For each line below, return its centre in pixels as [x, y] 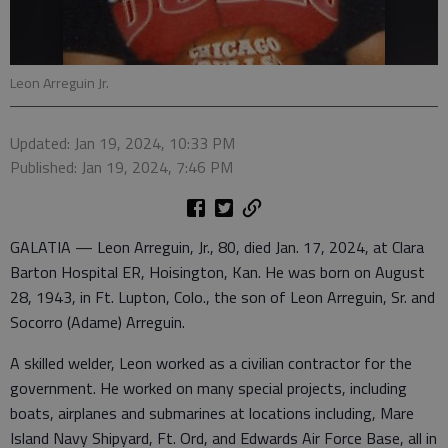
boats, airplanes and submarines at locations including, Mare [212, 413]
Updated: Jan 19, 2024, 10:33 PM [122, 143]
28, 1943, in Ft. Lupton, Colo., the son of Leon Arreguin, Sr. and [222, 297]
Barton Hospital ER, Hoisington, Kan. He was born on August [217, 272]
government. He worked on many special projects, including [208, 388]
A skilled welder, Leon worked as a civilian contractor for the [211, 363]
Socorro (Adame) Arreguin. [97, 322]
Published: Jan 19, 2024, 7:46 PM [121, 167]
